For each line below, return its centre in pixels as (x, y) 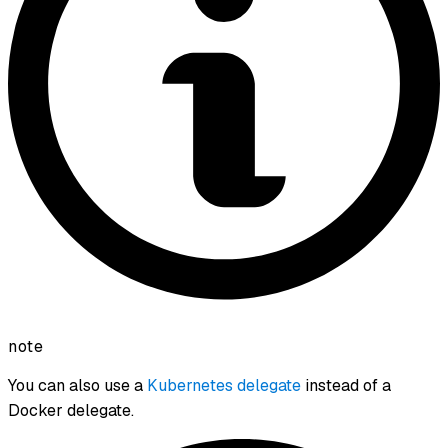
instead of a (346, 385)
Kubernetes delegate (224, 385)
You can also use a (77, 385)
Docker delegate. (71, 410)
